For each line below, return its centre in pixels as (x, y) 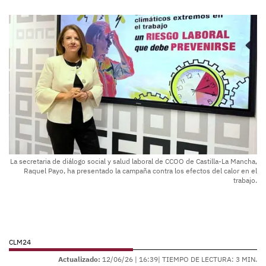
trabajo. (245, 180)
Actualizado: (79, 259)
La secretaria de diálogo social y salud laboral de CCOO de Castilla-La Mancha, (134, 161)
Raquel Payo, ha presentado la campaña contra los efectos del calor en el (140, 171)
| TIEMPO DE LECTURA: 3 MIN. (208, 259)
